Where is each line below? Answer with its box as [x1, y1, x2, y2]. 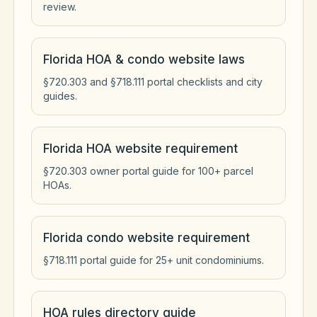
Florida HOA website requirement [43, 142, 238, 156]
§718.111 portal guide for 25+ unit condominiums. [43, 254, 264, 266]
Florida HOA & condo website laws [43, 52, 245, 67]
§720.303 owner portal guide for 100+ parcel [43, 165, 253, 177]
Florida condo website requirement [43, 231, 250, 245]
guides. [43, 90, 77, 102]
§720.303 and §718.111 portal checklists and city [43, 76, 263, 88]
